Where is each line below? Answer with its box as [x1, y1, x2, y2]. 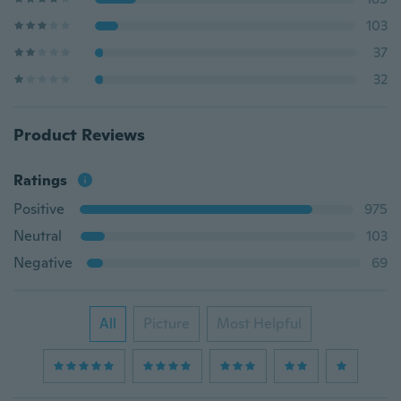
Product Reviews [13, 124, 145, 145]
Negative [13, 253, 73, 272]
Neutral [13, 226, 62, 245]
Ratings [13, 171, 67, 190]
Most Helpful [217, 314, 302, 333]
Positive [13, 200, 64, 218]
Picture [143, 314, 190, 333]
